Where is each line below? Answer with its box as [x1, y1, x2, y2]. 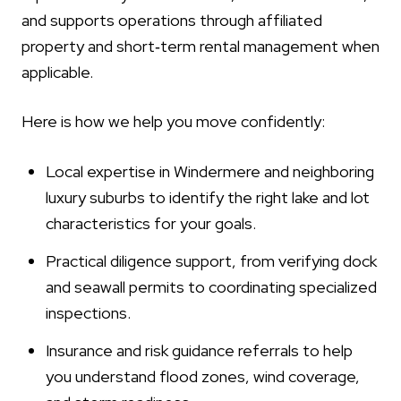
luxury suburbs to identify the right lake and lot [45, 186, 370, 208]
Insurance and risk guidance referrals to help [45, 340, 353, 362]
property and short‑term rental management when [21, 35, 380, 56]
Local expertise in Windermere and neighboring [45, 160, 374, 182]
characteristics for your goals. [45, 212, 256, 234]
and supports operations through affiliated [21, 9, 322, 30]
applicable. [21, 61, 93, 82]
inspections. [45, 303, 131, 324]
